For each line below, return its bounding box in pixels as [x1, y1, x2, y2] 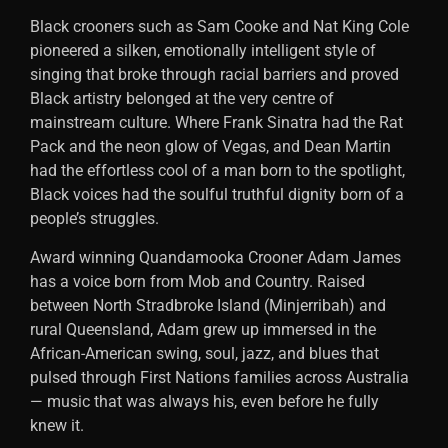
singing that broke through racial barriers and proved [30, 65, 399, 85]
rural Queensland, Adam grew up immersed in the [30, 319, 376, 339]
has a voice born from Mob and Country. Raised [30, 271, 365, 291]
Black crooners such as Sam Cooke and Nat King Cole [30, 17, 409, 37]
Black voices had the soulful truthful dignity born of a [30, 185, 404, 205]
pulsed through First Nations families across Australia [30, 367, 409, 387]
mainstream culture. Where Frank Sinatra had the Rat [30, 113, 403, 133]
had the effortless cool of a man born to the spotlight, [30, 161, 405, 181]
